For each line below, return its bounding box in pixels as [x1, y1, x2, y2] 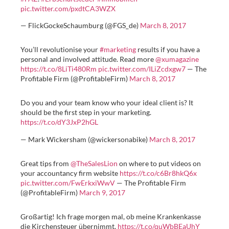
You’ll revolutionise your [20, 45, 100, 54]
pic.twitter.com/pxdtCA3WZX [20, 4, 116, 13]
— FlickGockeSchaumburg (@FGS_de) [20, 21, 140, 30]
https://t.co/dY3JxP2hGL [20, 118, 98, 127]
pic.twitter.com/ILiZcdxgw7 [98, 64, 186, 74]
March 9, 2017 [79, 188, 125, 197]
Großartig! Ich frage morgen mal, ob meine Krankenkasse [20, 212, 201, 221]
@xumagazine [155, 55, 199, 64]
